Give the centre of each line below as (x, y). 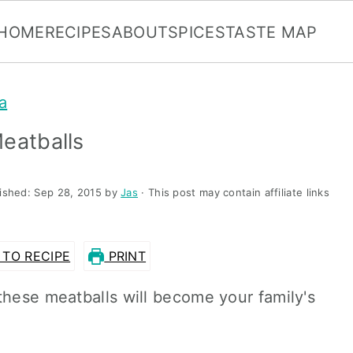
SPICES (197, 32)
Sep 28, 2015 (68, 192)
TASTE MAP (271, 32)
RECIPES (78, 32)
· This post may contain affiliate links (234, 192)
